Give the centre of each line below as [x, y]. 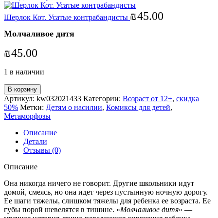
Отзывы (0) [42, 150]
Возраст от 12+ [147, 98]
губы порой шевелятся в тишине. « [62, 209]
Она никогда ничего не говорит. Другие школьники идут [99, 183]
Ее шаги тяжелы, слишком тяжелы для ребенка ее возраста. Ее [107, 200]
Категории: [102, 98]
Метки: [32, 107]
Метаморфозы [27, 116]
